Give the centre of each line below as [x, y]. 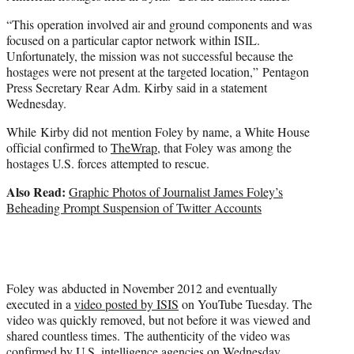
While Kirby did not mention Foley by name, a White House [158, 132]
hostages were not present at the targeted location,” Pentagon [158, 72]
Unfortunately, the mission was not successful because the [150, 56]
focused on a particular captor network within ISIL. [133, 40]
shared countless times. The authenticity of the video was [148, 336]
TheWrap [134, 148]
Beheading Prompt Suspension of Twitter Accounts [134, 208]
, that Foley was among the [224, 148]
